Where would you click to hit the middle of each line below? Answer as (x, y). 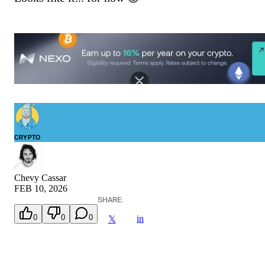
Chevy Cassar (40, 178)
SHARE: (110, 200)
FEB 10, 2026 (41, 189)
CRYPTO (28, 138)
